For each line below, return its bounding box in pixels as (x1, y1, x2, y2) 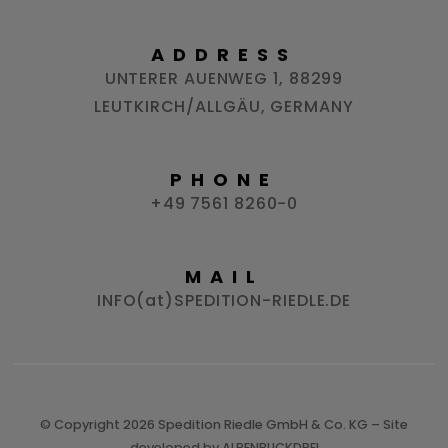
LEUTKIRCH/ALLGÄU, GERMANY (94, 95, 354, 118)
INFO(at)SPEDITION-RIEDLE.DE (96, 289, 352, 312)
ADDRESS (151, 42, 297, 67)
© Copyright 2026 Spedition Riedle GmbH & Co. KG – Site (40, 416, 408, 433)
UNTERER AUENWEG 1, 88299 (104, 67, 344, 90)
